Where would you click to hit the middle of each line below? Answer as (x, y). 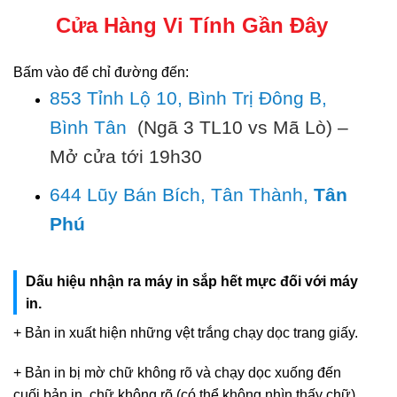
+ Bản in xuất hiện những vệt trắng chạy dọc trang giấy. (186, 332)
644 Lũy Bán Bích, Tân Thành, (181, 194)
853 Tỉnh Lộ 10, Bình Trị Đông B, (188, 98)
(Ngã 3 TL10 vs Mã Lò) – (240, 128)
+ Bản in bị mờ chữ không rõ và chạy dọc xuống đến (177, 373)
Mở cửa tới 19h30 (125, 157)
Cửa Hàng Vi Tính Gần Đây (192, 26)
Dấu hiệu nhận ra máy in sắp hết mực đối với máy (192, 281)
